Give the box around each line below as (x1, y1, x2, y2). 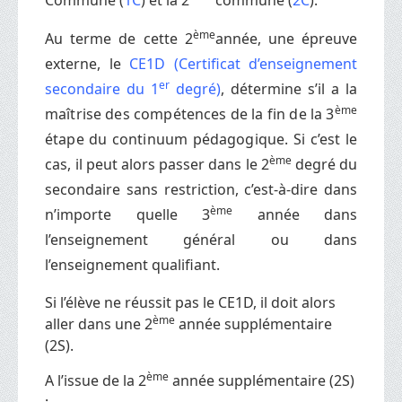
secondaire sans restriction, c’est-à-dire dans (45, 179, 357, 199)
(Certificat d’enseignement (173, 53, 357, 74)
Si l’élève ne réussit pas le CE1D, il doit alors (45, 292, 336, 312)
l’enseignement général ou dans (45, 229, 357, 249)
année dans (232, 204, 357, 224)
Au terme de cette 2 (45, 28, 193, 48)
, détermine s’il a (220, 78, 345, 99)
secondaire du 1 (45, 78, 159, 99)
